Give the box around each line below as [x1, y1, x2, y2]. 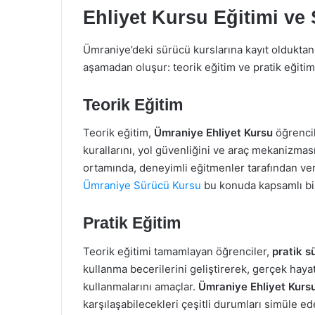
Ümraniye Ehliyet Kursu [154, 126, 273, 139]
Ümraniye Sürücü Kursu [83, 179, 201, 192]
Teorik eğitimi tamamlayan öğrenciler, [83, 244, 272, 258]
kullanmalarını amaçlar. [83, 279, 198, 293]
